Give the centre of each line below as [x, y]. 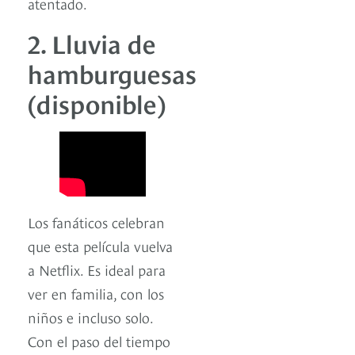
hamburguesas [112, 72]
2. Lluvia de [92, 42]
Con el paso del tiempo [99, 341]
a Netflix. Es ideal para [97, 269]
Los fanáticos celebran [96, 222]
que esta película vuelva [100, 246]
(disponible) [97, 102]
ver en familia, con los [96, 293]
